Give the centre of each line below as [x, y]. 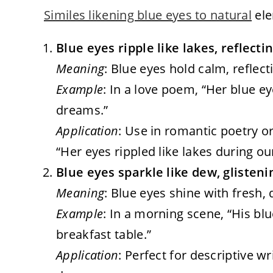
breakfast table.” [104, 234]
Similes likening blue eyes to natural [148, 15]
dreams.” [82, 110]
